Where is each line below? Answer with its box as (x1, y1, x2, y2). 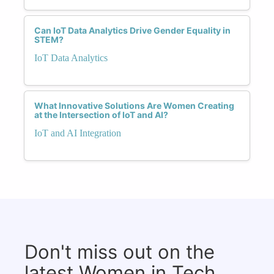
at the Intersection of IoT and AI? (34, 109, 168, 120)
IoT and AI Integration (34, 127, 121, 138)
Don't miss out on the (24, 240, 215, 263)
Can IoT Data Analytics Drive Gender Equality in (34, 24, 231, 35)
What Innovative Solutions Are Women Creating (34, 100, 234, 111)
